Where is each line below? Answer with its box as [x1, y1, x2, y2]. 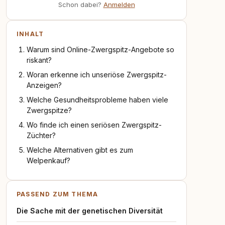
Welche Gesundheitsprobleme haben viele [27, 95, 168, 104]
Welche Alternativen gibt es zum [27, 146, 133, 154]
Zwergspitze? [27, 106, 72, 115]
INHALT [17, 30, 44, 38]
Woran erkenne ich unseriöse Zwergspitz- [27, 70, 167, 79]
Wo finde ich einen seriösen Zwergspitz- [27, 121, 162, 129]
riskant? [27, 56, 52, 64]
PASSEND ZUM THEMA [17, 190, 98, 198]
